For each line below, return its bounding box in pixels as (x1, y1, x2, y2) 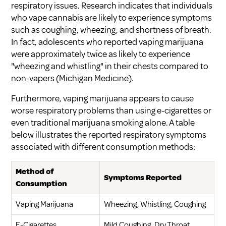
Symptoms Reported (104, 172, 182, 183)
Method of (16, 166, 54, 177)
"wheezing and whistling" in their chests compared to (11, 60, 209, 72)
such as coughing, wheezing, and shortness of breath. (11, 24, 212, 35)
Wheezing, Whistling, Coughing (104, 199, 206, 209)
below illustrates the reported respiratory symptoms (11, 129, 207, 140)
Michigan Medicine (59, 72, 129, 84)
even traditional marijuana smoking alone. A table (11, 117, 195, 128)
